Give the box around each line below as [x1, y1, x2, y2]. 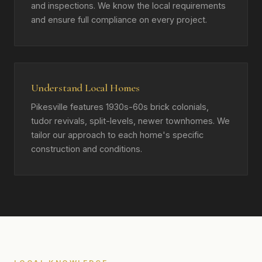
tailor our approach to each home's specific [31, 130, 204, 140]
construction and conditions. [31, 144, 142, 154]
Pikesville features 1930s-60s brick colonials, [31, 102, 209, 112]
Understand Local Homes [31, 81, 140, 94]
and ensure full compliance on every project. [31, 15, 207, 25]
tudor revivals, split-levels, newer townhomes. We [31, 116, 230, 126]
